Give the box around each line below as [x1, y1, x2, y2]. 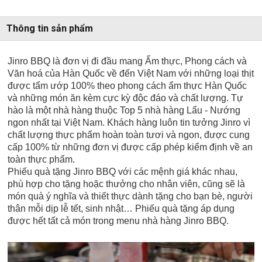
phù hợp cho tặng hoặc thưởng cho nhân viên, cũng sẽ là [8, 179, 246, 189]
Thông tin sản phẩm [6, 23, 93, 35]
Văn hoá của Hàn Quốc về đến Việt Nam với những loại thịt [8, 68, 254, 79]
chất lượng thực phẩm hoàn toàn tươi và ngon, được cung [8, 130, 250, 140]
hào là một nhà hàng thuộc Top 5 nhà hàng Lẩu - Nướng [8, 105, 241, 116]
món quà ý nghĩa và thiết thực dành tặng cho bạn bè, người [8, 191, 253, 202]
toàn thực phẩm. [8, 154, 78, 165]
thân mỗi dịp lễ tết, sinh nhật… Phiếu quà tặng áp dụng [8, 204, 235, 214]
